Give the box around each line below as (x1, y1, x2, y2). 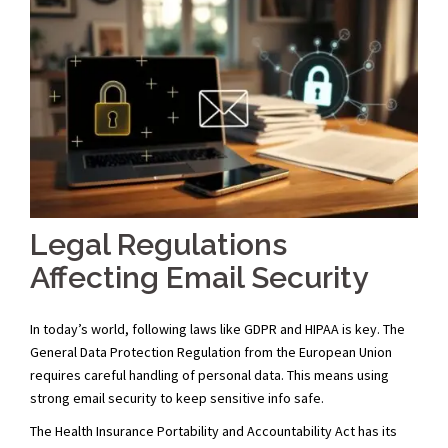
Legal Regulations (30, 226, 287, 262)
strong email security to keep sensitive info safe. (30, 388, 324, 407)
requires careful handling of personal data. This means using (30, 365, 389, 384)
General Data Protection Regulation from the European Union (30, 342, 392, 361)
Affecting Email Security (30, 259, 368, 295)
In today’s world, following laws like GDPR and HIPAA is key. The (30, 319, 405, 338)
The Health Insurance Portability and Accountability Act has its (30, 421, 397, 440)
